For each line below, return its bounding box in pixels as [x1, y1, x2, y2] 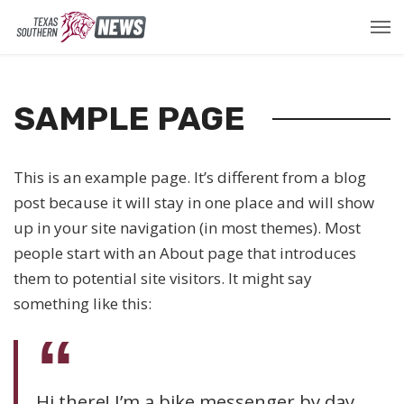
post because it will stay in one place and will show [14, 192, 374, 213]
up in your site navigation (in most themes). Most [14, 217, 361, 238]
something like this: [14, 293, 151, 314]
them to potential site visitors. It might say [14, 268, 312, 289]
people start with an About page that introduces [14, 243, 356, 263]
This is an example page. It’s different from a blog [14, 167, 366, 188]
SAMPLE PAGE [14, 99, 245, 138]
